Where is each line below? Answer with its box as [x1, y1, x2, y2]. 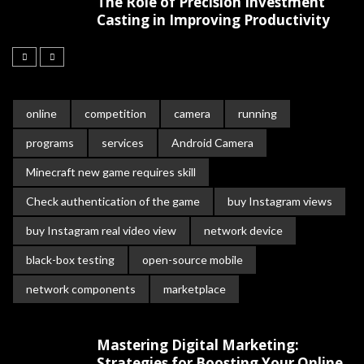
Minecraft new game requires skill [26, 165, 196, 180]
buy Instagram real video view [26, 223, 176, 238]
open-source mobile [142, 253, 243, 267]
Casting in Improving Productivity [97, 11, 330, 30]
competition [84, 106, 146, 121]
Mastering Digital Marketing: [97, 336, 299, 355]
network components [26, 282, 136, 297]
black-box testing [26, 253, 115, 267]
